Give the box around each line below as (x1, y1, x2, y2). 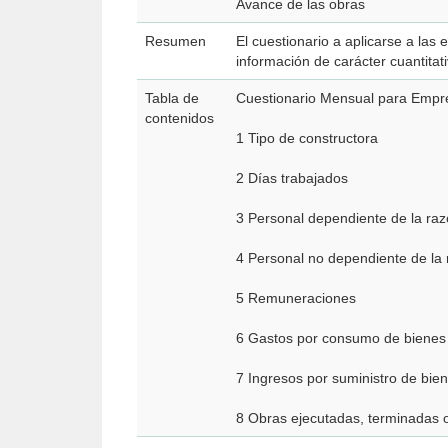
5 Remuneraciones (236, 290, 356, 306)
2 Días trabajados (236, 170, 348, 186)
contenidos (145, 110, 214, 126)
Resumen (145, 33, 206, 49)
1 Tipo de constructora (236, 130, 378, 146)
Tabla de (145, 90, 199, 106)
